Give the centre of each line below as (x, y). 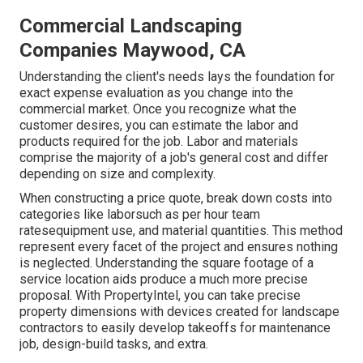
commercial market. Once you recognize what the (158, 109)
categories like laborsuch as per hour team (140, 215)
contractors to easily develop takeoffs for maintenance (175, 328)
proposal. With (60, 296)
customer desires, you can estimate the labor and (159, 126)
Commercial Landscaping (131, 26)
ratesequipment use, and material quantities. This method (181, 231)
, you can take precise (239, 296)
